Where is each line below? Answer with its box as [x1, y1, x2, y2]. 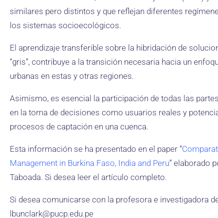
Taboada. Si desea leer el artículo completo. [10, 172, 167, 182]
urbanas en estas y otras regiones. [10, 71, 134, 81]
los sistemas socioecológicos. [10, 20, 121, 30]
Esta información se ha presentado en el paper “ [10, 144, 182, 154]
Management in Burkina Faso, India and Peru [10, 158, 169, 168]
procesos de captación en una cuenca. [10, 122, 148, 131]
